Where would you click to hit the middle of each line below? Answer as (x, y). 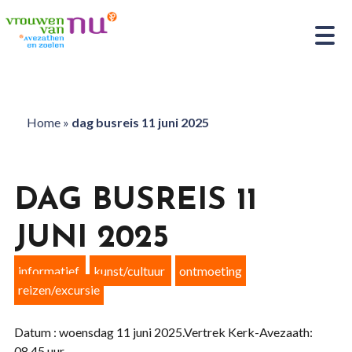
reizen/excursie (59, 290)
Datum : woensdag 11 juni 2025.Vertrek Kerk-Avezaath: (163, 332)
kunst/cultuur (129, 271)
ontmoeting (210, 271)
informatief (48, 271)
